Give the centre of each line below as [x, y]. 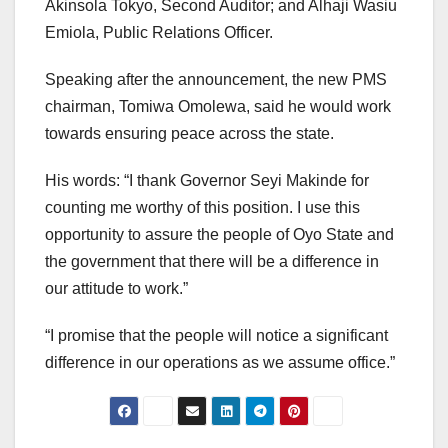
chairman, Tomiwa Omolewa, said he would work [218, 107]
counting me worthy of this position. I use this [202, 208]
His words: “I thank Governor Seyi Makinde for [207, 181]
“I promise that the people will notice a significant [216, 336]
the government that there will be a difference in [212, 262]
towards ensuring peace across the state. [189, 134]
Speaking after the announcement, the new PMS [216, 80]
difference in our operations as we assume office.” [220, 363]
